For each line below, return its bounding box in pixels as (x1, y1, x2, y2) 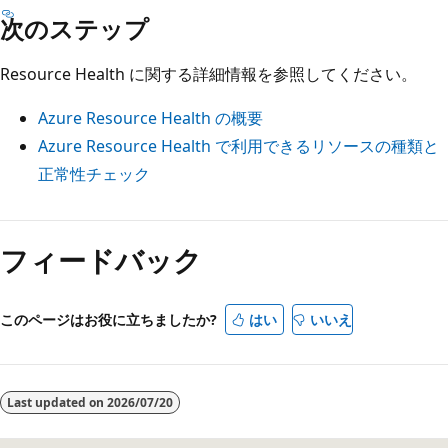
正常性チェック (38, 162, 150, 185)
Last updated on (7, 393, 107, 411)
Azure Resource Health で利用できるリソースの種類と (38, 134, 439, 157)
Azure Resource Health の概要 (38, 106, 263, 129)
